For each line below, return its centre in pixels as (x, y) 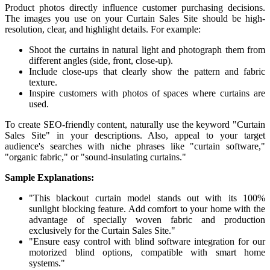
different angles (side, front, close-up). (101, 61)
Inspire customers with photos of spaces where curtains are (147, 93)
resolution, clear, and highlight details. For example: (103, 30)
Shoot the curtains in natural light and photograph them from (147, 50)
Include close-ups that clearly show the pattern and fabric (147, 72)
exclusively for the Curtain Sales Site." (102, 231)
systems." (47, 263)
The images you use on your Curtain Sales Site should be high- (135, 19)
